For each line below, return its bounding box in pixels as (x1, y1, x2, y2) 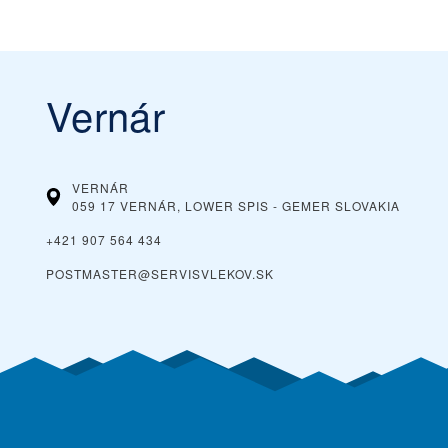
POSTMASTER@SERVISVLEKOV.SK (46, 265, 274, 282)
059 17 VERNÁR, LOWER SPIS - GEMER (72, 197, 331, 214)
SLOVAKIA (335, 197, 400, 214)
